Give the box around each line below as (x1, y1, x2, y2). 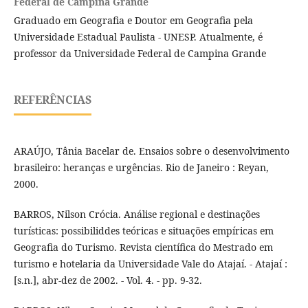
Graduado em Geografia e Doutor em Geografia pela (13, 14, 253, 27)
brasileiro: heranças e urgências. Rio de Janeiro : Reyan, (13, 161, 269, 175)
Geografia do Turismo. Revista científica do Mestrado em (13, 241, 273, 254)
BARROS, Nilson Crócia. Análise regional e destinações (13, 208, 260, 221)
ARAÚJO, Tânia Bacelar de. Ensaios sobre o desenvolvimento (13, 144, 289, 158)
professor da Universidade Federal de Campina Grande (13, 47, 266, 60)
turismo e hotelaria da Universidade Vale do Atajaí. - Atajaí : (13, 257, 287, 271)
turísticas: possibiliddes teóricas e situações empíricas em (13, 224, 274, 238)
